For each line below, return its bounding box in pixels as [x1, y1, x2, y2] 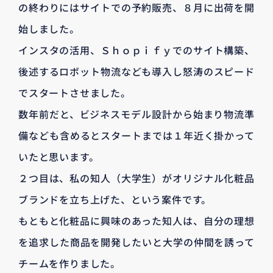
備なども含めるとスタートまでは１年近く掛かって [18, 127, 255, 143]
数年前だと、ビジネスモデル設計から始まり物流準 [18, 106, 255, 121]
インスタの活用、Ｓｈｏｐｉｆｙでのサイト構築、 [18, 42, 255, 57]
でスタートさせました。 [18, 85, 131, 100]
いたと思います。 [18, 149, 99, 164]
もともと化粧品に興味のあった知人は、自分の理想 [18, 213, 255, 228]
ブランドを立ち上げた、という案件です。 [18, 191, 212, 207]
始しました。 [18, 21, 80, 36]
